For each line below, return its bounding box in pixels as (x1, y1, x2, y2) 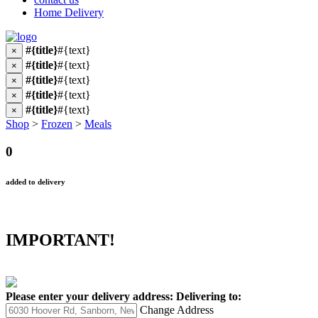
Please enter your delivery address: (6, 290, 173, 303)
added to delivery (6, 177, 65, 186)
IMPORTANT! (6, 230, 115, 249)
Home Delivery (34, 6, 104, 18)
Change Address (140, 304, 214, 317)
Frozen (41, 118, 72, 130)
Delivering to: (176, 290, 241, 303)
